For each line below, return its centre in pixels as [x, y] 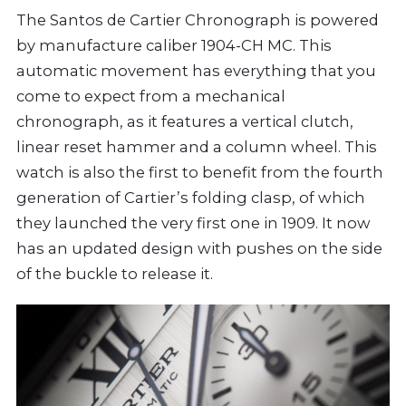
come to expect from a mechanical [151, 97]
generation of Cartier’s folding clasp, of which [191, 198]
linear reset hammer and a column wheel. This [197, 147]
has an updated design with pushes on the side [199, 249]
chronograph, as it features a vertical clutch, [185, 122]
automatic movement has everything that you [196, 71]
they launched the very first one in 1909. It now [193, 223]
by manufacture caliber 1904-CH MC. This [174, 46]
